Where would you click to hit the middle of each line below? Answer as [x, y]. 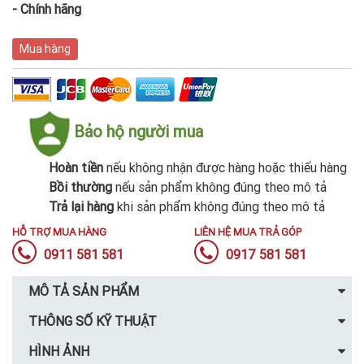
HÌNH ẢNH [59, 351]
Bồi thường [80, 187]
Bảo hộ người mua [139, 131]
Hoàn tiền [76, 167]
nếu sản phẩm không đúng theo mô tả [219, 187]
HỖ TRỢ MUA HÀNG [59, 232]
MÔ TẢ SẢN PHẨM [84, 291]
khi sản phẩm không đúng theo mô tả [219, 206]
